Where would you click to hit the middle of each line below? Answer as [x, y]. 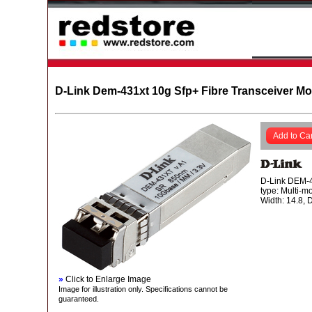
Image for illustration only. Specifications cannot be [143, 289]
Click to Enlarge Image [107, 279]
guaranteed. [78, 299]
